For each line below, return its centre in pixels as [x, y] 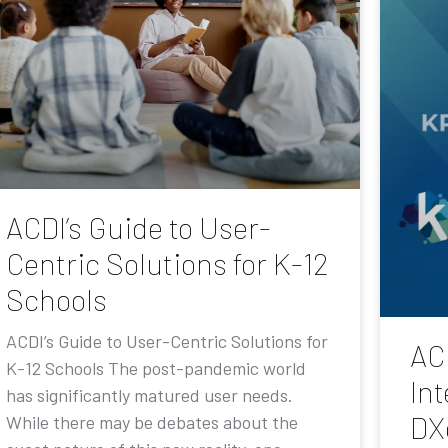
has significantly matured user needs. [149, 395]
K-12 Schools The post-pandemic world [156, 368]
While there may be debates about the [152, 422]
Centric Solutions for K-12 [167, 263]
